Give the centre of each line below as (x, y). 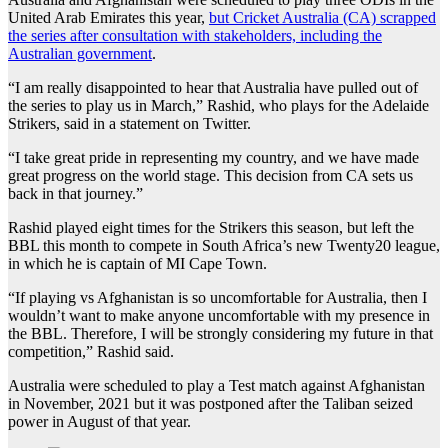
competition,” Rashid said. (91, 352)
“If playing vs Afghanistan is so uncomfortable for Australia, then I (217, 298)
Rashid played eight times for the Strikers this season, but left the (211, 228)
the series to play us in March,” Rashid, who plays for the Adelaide (218, 106)
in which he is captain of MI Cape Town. (137, 264)
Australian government (80, 54)
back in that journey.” (75, 194)
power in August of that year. (99, 422)
